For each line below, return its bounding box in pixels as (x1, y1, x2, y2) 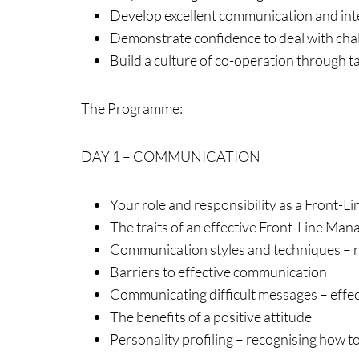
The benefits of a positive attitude (109, 308, 312, 325)
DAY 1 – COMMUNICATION (80, 147, 260, 165)
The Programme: (80, 99, 183, 117)
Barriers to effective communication (109, 263, 327, 280)
